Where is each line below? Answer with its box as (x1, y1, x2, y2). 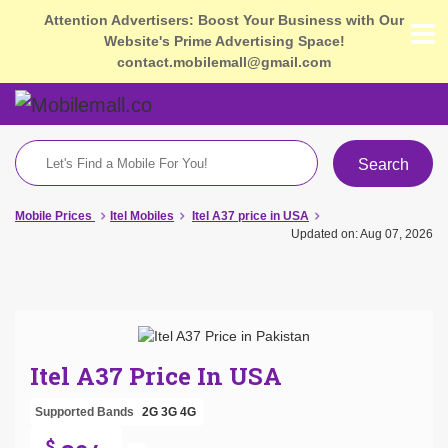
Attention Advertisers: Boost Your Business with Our (44, 12, 404, 28)
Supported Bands (35, 404, 134, 419)
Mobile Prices (15, 208, 92, 223)
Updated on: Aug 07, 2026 (291, 226, 433, 241)
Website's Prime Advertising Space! (103, 33, 345, 49)
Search (357, 155, 409, 173)
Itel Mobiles (110, 208, 174, 223)
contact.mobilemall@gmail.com (117, 54, 331, 70)
